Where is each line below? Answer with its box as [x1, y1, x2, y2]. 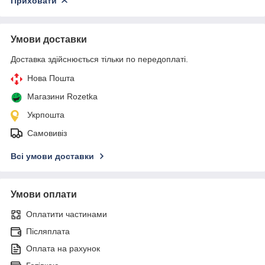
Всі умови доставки [11, 151, 94, 161]
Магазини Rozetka [27, 91, 98, 101]
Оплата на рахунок [26, 243, 100, 253]
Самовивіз [27, 128, 67, 138]
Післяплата [26, 226, 70, 236]
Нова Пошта [27, 73, 75, 83]
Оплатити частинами [26, 209, 107, 219]
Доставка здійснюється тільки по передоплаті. [11, 54, 188, 64]
